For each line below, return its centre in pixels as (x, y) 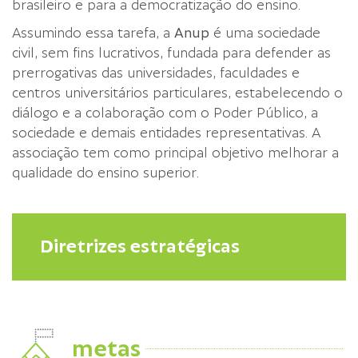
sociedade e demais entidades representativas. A (166, 133)
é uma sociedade (265, 33)
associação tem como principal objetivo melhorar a (175, 153)
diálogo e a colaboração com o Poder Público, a (165, 113)
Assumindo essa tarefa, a (93, 33)
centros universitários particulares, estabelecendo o (177, 93)
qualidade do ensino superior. (105, 173)
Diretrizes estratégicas (140, 247)
